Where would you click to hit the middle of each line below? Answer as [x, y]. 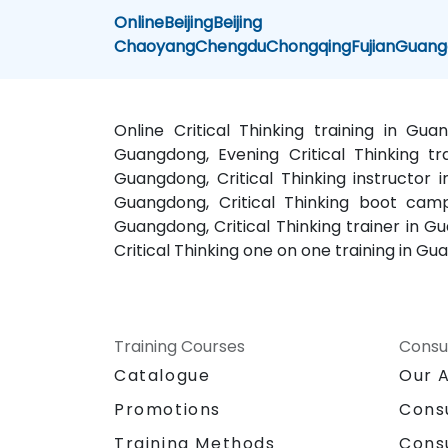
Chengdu [231, 46]
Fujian [373, 46]
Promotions [167, 409]
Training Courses [179, 346]
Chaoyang [155, 46]
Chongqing [309, 46]
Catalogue [162, 375]
